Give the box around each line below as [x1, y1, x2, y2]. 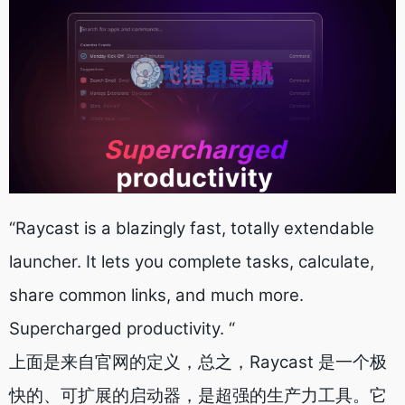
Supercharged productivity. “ [9, 318, 235, 339]
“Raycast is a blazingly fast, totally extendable [9, 218, 374, 239]
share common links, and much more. [9, 285, 304, 306]
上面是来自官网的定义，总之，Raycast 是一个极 [9, 352, 387, 372]
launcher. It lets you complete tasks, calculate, [9, 251, 374, 272]
